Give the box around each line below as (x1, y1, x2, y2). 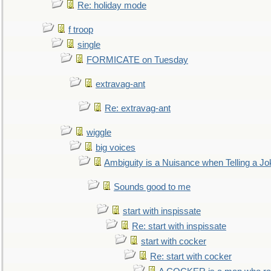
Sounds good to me (114, 182, 191, 192)
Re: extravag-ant (105, 103, 171, 113)
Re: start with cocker (150, 252, 232, 261)
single (77, 40, 100, 50)
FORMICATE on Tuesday (87, 55, 188, 65)
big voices (96, 143, 135, 152)
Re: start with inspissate (132, 221, 226, 231)
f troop (68, 25, 93, 34)
